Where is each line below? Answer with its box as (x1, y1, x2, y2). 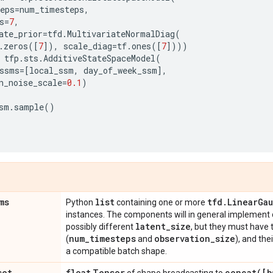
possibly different (66, 222, 135, 232)
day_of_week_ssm (83, 65, 157, 76)
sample (14, 101, 44, 113)
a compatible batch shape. (66, 246, 167, 256)
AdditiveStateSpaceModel (43, 52, 155, 64)
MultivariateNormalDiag (67, 28, 175, 40)
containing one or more (115, 197, 207, 207)
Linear (227, 196, 258, 208)
